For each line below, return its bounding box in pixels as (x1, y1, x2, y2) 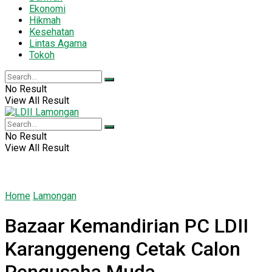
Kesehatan (29, 25, 74, 38)
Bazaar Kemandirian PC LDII (5, 214, 248, 238)
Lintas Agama (29, 37, 87, 49)
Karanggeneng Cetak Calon (5, 237, 240, 261)
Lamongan (33, 189, 76, 202)
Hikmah (29, 14, 61, 26)
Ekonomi (29, 2, 66, 15)
